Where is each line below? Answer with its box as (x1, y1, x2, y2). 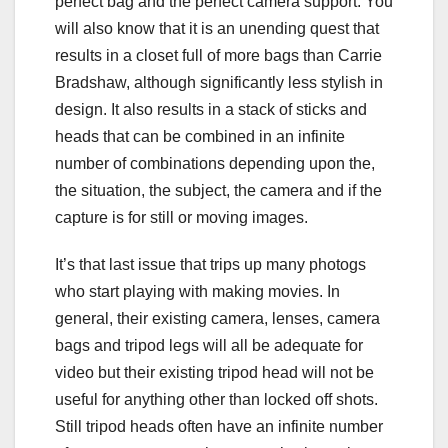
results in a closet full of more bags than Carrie (55, 46, 382, 64)
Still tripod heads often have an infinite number (55, 417, 383, 435)
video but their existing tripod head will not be (55, 363, 374, 381)
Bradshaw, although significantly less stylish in (55, 73, 383, 91)
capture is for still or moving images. (55, 208, 308, 226)
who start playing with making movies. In (55, 282, 340, 300)
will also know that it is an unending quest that (55, 19, 379, 37)
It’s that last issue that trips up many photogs (55, 255, 366, 273)
